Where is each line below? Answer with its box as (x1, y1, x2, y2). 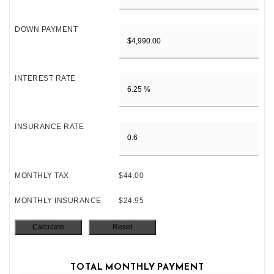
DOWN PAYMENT (15, 25, 78, 34)
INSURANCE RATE (15, 122, 84, 131)
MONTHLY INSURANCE (15, 196, 102, 205)
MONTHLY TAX (15, 171, 69, 180)
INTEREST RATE (15, 73, 76, 83)
